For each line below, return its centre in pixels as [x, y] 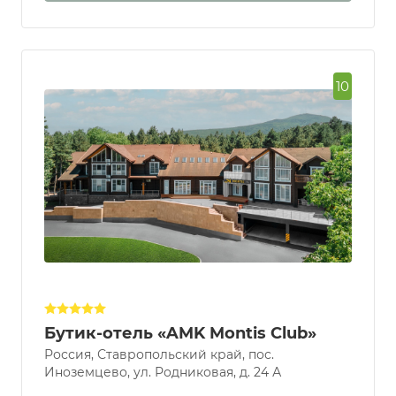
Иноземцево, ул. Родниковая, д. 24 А [163, 373]
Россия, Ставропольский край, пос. [159, 355]
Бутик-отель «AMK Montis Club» [180, 334]
